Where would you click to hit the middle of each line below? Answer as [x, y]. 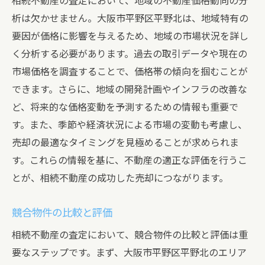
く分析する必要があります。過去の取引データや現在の [130, 54]
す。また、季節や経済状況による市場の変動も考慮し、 [130, 125]
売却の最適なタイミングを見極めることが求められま [125, 143]
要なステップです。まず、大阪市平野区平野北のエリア [129, 253]
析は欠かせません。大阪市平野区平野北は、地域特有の [130, 19]
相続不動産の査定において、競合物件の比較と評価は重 [130, 235]
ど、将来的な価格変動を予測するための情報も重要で [125, 107]
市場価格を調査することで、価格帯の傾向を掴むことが [130, 72]
